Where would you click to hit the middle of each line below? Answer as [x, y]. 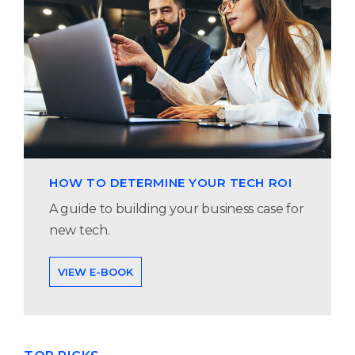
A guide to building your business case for [177, 208]
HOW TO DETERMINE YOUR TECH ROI [171, 182]
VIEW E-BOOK [95, 271]
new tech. [80, 230]
